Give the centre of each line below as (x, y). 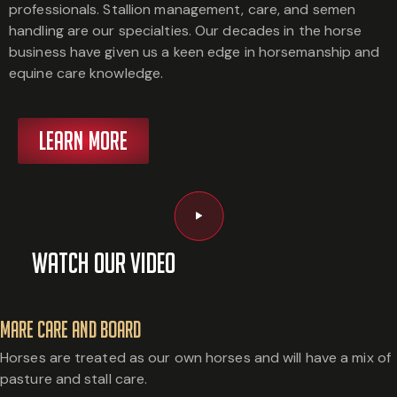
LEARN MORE (83, 140)
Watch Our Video (104, 262)
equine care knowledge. (86, 73)
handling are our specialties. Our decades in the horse (186, 30)
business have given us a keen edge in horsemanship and (195, 51)
